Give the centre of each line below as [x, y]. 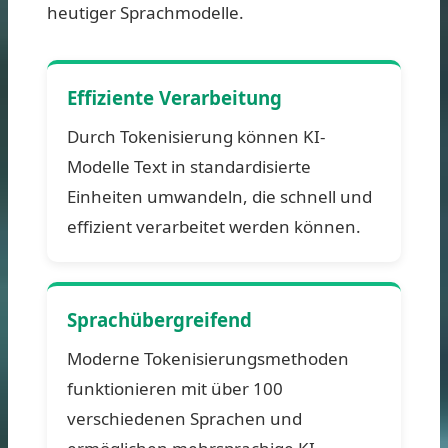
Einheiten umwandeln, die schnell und [219, 196]
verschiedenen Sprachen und [184, 418]
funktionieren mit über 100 [175, 388]
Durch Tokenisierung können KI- [196, 136]
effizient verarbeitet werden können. [214, 226]
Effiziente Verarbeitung [174, 97]
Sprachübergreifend [159, 319]
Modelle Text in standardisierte [189, 166]
